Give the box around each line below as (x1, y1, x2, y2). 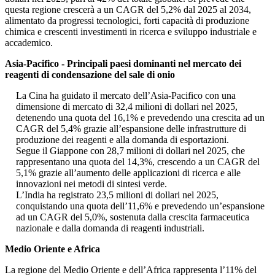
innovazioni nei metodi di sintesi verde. (16, 179, 167, 190)
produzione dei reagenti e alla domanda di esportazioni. (16, 134, 229, 145)
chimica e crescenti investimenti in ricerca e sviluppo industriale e (5, 26, 257, 37)
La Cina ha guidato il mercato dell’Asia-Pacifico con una (16, 90, 236, 101)
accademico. (5, 37, 53, 48)
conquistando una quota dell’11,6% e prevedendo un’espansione (16, 201, 265, 212)
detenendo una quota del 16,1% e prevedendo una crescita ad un (16, 112, 265, 123)
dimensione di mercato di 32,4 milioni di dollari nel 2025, (16, 101, 238, 112)
